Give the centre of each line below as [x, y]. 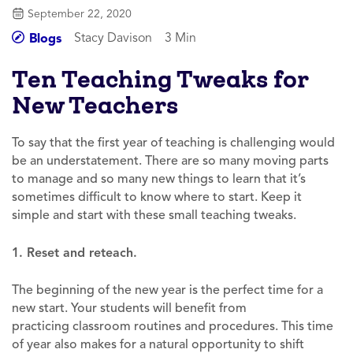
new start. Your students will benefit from [129, 308]
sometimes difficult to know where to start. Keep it [157, 197]
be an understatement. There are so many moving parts [170, 160]
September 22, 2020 [80, 13]
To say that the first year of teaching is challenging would [173, 142]
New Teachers [95, 105]
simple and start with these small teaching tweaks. [154, 215]
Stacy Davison [113, 37]
